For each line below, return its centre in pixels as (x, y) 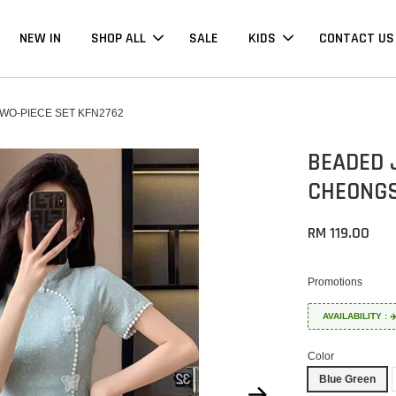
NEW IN (40, 39)
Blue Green (348, 380)
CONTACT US (356, 39)
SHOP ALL (118, 39)
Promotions (335, 282)
